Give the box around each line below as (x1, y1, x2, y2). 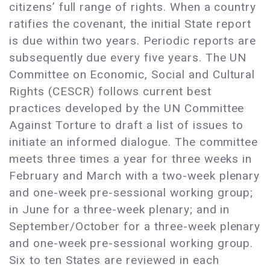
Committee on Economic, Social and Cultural (9, 67, 256, 82)
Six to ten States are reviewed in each (9, 253, 219, 268)
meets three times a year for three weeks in (9, 152, 253, 166)
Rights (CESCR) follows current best (9, 84, 212, 99)
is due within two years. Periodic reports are (9, 34, 257, 48)
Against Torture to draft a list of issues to (9, 118, 244, 133)
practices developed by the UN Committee (9, 101, 245, 116)
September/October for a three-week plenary (9, 219, 261, 234)
